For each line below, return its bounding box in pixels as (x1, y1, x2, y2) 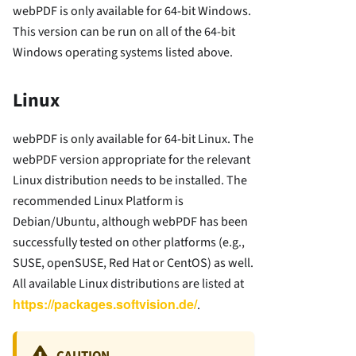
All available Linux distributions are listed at (13, 274, 244, 292)
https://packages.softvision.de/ (13, 294, 197, 313)
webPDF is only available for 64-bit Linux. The (13, 130, 253, 148)
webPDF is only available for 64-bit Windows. (13, 2, 251, 20)
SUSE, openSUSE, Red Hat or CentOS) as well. (13, 253, 253, 272)
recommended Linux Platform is (13, 192, 184, 210)
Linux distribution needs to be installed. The (13, 171, 247, 189)
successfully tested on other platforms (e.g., (13, 233, 245, 251)
